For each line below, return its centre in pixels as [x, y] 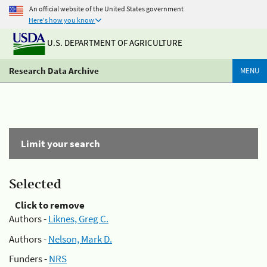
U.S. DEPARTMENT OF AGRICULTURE [114, 43]
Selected [35, 185]
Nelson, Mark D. [80, 239]
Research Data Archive [54, 71]
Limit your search [60, 144]
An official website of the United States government [106, 8]
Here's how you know [61, 20]
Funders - [29, 259]
